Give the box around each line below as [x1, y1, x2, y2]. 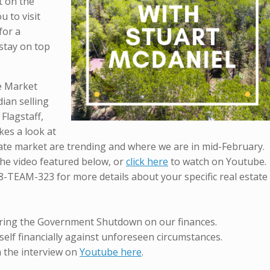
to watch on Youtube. [168, 155, 266, 169]
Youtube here [80, 245, 142, 259]
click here [126, 155, 168, 169]
